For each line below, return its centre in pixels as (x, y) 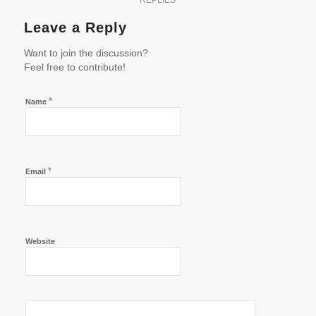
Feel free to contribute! (74, 68)
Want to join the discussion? (86, 54)
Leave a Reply (75, 28)
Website (40, 242)
